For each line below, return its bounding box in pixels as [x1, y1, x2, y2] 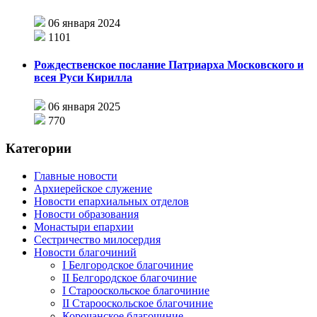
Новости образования [34, 207, 139, 220]
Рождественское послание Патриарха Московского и [34, 58, 304, 71]
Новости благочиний [34, 246, 137, 258]
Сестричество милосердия [34, 233, 161, 246]
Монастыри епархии [34, 220, 134, 233]
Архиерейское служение [34, 182, 152, 195]
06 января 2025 [48, 100, 120, 113]
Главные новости [34, 169, 117, 182]
